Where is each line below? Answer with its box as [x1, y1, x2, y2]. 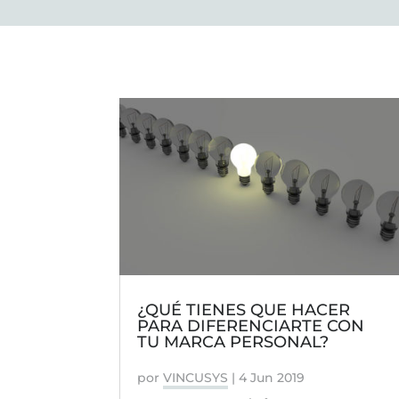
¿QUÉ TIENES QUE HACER [137, 300, 351, 321]
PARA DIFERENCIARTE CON [137, 316, 365, 337]
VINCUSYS [163, 370, 229, 387]
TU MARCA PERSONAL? [137, 332, 330, 353]
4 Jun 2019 [239, 370, 305, 387]
